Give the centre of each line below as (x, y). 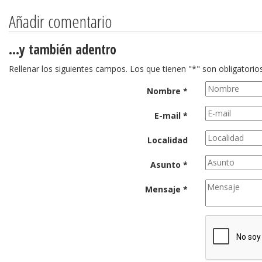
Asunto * (169, 165)
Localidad (168, 140)
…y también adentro (63, 49)
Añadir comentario (61, 21)
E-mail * (171, 116)
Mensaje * (166, 189)
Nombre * (167, 91)
